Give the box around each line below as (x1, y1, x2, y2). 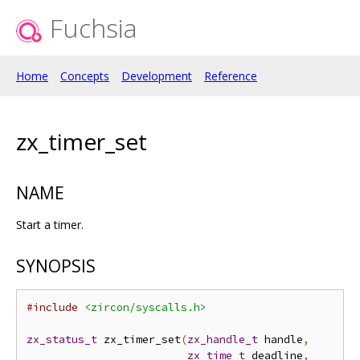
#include (27, 301, 78, 315)
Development (121, 68, 192, 84)
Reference (204, 68, 257, 84)
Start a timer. (16, 216, 84, 232)
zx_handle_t (187, 333, 258, 347)
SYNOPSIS (16, 255, 96, 278)
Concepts (60, 68, 109, 84)
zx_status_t (27, 333, 97, 347)
